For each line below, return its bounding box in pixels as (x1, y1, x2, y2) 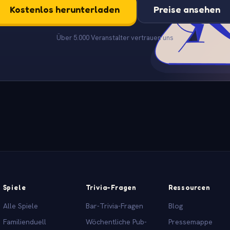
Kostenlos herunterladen (9, 3, 120, 15)
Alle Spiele (3, 201, 38, 210)
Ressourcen (168, 183, 210, 191)
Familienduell (3, 217, 46, 226)
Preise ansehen (154, 3, 221, 15)
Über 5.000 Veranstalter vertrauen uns (56, 33, 174, 42)
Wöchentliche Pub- (85, 217, 147, 226)
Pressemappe (168, 217, 213, 226)
